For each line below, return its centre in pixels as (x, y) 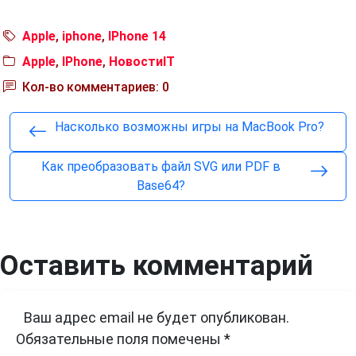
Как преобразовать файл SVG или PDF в (161, 167)
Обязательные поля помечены (120, 339)
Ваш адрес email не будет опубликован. (157, 318)
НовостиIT (142, 62)
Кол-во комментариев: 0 (94, 87)
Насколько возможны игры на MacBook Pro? (190, 127)
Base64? (161, 186)
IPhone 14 (137, 37)
